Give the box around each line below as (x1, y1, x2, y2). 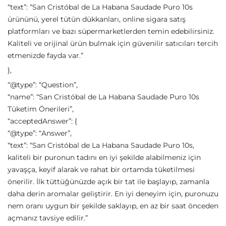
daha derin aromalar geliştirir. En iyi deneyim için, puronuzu (8, 189, 218, 198)
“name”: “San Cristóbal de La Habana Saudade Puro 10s (8, 92, 199, 101)
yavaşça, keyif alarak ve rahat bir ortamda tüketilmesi (8, 165, 195, 174)
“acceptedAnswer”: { (8, 117, 77, 126)
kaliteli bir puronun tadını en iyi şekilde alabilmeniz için (8, 153, 201, 162)
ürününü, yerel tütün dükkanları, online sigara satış (8, 15, 186, 24)
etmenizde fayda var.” (8, 51, 83, 60)
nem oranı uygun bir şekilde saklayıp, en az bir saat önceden (8, 201, 218, 210)
